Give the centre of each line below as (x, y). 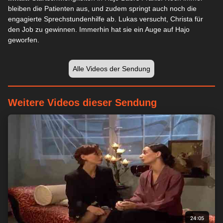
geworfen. (24, 40)
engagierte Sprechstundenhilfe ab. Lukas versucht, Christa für (106, 19)
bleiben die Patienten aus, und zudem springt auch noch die (102, 8)
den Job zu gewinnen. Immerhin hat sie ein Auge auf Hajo (99, 29)
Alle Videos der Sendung (111, 69)
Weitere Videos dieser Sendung (82, 103)
